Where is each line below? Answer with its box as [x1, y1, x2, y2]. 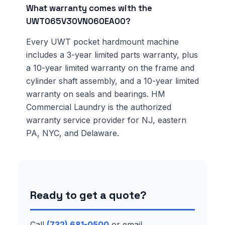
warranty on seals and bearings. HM [26, 88, 165, 99]
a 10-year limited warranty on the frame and [26, 62, 194, 73]
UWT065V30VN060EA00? [26, 15, 131, 27]
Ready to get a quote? [30, 188, 147, 202]
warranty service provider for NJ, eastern [26, 115, 186, 125]
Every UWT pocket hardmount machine [26, 36, 179, 47]
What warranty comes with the [26, 2, 152, 14]
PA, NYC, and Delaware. [26, 128, 119, 138]
